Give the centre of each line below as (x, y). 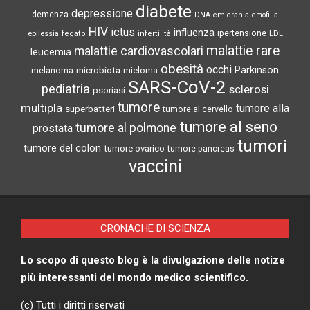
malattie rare (243, 51)
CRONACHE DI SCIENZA (155, 229)
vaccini (155, 166)
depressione (102, 14)
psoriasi (109, 91)
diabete (164, 12)
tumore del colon (62, 148)
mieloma (140, 71)
